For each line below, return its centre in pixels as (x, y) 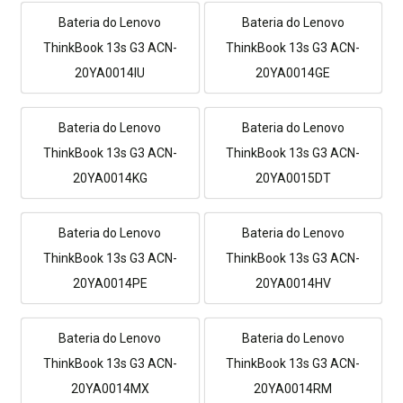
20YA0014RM (293, 388)
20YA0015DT (293, 178)
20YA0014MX (110, 388)
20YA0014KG (110, 178)
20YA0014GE (293, 72)
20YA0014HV (293, 283)
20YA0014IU (110, 72)
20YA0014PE (110, 283)
